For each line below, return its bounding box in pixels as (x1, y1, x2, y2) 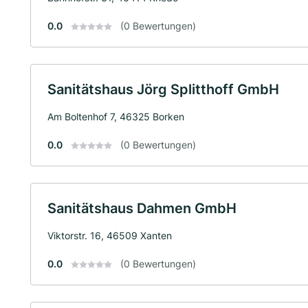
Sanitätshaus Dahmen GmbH (47, 199, 236, 217)
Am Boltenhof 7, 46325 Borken (47, 110, 184, 122)
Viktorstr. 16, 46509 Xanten (47, 229, 172, 241)
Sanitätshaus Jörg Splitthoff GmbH (47, 80, 279, 98)
